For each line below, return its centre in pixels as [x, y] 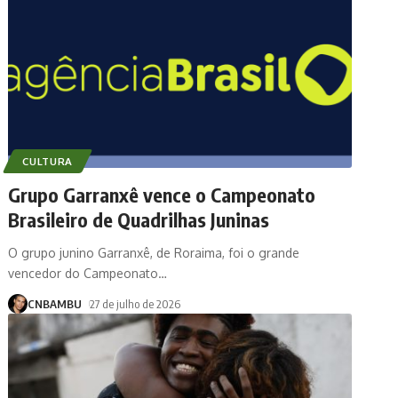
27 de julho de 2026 [135, 303]
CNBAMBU [55, 303]
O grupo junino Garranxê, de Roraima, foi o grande [154, 252]
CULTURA [48, 161]
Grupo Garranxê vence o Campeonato [162, 194]
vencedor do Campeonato [84, 273]
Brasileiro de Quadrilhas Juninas [139, 219]
